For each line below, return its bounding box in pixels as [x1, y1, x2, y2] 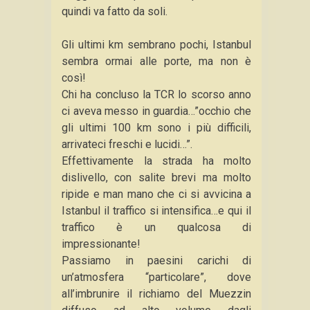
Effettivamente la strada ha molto [62, 154, 251, 167]
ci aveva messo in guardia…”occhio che [62, 104, 251, 118]
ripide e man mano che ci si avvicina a [62, 188, 251, 201]
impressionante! [62, 237, 140, 250]
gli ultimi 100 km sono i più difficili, [62, 121, 251, 134]
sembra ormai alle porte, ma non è [62, 55, 251, 68]
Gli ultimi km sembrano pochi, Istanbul [62, 38, 251, 51]
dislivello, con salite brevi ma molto [62, 171, 251, 184]
